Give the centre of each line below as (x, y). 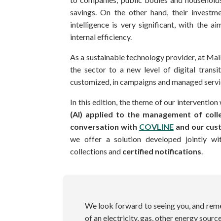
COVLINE (156, 126)
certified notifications (162, 151)
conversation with (105, 126)
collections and (96, 151)
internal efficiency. (101, 37)
